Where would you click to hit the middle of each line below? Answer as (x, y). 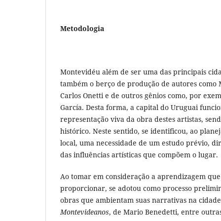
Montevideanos (85, 212)
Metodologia (82, 28)
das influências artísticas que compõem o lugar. (139, 154)
